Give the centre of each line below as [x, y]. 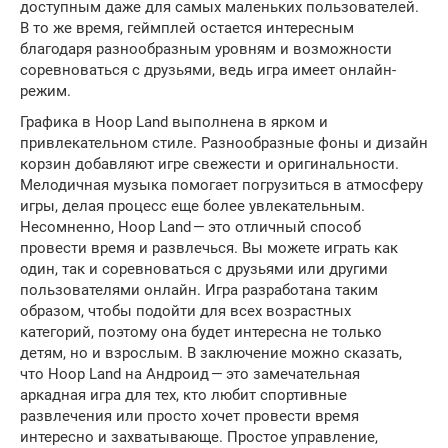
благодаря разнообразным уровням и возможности [206, 48]
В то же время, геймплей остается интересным [187, 27]
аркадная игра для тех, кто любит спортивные [183, 394]
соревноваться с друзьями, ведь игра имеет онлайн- [208, 69]
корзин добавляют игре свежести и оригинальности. [209, 163]
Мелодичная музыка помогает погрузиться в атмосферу [221, 184]
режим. [45, 90]
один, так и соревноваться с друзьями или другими [204, 268]
